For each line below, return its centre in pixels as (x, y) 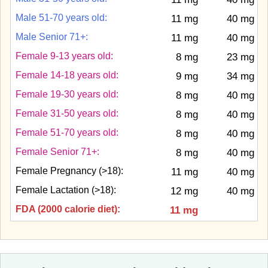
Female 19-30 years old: (67, 94)
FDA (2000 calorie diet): (68, 209)
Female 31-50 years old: (67, 113)
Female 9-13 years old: (64, 56)
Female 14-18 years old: (67, 75)
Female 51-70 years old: (67, 133)
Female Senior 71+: (57, 152)
